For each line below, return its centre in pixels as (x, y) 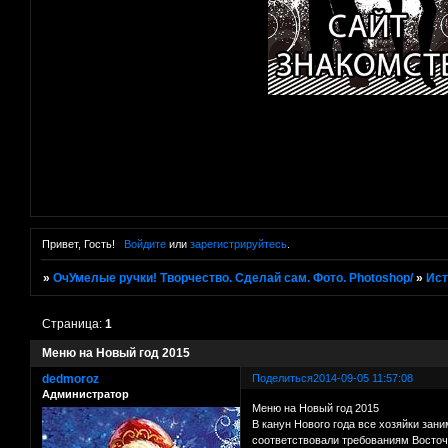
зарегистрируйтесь (238, 244)
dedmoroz (70, 379)
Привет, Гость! (78, 244)
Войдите (144, 244)
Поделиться (283, 378)
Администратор (85, 394)
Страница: (74, 324)
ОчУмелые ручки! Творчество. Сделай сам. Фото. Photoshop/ (233, 278)
